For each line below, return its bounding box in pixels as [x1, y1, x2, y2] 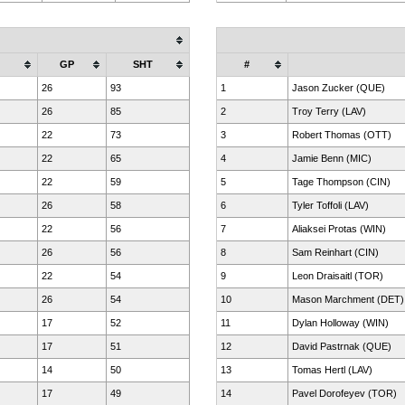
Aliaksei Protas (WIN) [292, 223, 386, 234]
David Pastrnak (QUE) [292, 341, 391, 352]
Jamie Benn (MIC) [292, 153, 372, 164]
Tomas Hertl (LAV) [292, 364, 372, 375]
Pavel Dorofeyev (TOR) [292, 388, 397, 399]
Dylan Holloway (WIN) [292, 317, 389, 328]
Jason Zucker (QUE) [292, 82, 385, 93]
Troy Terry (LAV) [292, 106, 366, 117]
